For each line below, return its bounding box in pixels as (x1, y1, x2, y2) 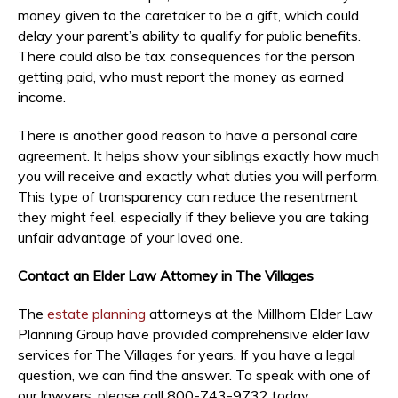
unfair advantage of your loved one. (18, 227, 243, 246)
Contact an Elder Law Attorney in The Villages (18, 266, 314, 284)
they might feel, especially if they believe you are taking (18, 207, 369, 226)
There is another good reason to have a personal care (18, 125, 358, 144)
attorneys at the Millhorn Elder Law (146, 304, 373, 322)
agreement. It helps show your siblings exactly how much (18, 146, 379, 164)
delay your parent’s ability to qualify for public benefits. (18, 26, 361, 44)
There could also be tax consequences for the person (18, 46, 354, 65)
